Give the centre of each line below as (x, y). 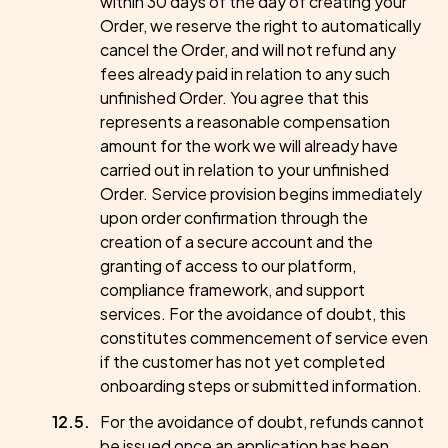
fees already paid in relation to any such (245, 73)
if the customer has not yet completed (242, 361)
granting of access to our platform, (228, 265)
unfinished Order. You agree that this (234, 97)
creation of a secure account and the (236, 241)
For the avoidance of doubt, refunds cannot (262, 421)
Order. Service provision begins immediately (261, 193)
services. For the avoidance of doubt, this (253, 313)
